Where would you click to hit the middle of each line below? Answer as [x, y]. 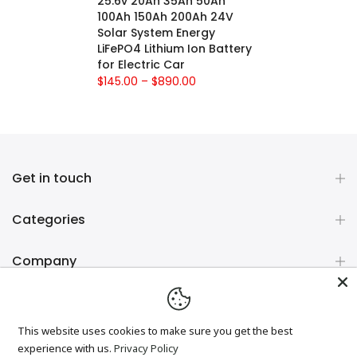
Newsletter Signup [71, 302]
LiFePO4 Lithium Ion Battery [175, 48]
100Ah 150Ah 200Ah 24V [165, 16]
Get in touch [52, 178]
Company [44, 261]
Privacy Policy [147, 348]
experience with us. [65, 348]
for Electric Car [141, 64]
